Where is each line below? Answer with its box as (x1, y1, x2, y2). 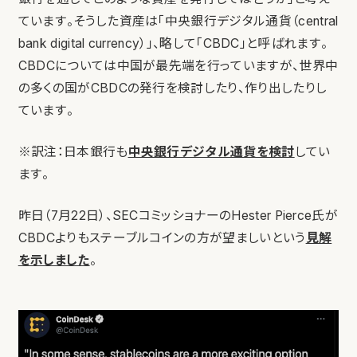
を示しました (18, 252, 90, 268)
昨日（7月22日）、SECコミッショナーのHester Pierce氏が (18, 207, 339, 223)
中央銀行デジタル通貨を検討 (127, 143, 295, 159)
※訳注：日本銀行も (18, 143, 128, 159)
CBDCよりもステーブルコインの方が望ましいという (18, 229, 306, 245)
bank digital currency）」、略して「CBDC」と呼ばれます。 (18, 35, 328, 51)
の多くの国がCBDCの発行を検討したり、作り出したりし (18, 80, 328, 96)
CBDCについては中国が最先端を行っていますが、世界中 (18, 57, 339, 73)
